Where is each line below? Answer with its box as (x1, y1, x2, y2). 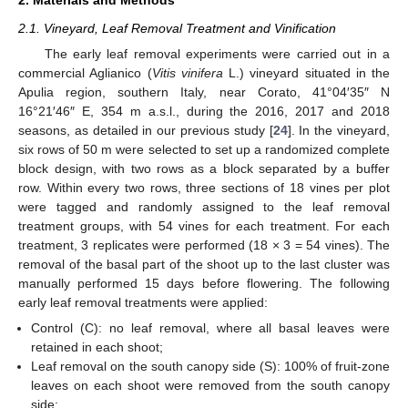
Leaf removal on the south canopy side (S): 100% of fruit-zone (31, 359, 390, 374)
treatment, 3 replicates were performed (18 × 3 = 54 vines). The (18, 238, 390, 252)
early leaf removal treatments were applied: (18, 295, 268, 310)
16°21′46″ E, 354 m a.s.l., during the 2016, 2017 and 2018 (18, 104, 390, 118)
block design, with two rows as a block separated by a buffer (18, 161, 390, 176)
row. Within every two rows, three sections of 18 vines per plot (18, 180, 390, 195)
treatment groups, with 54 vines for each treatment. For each (18, 219, 390, 233)
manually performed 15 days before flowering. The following (18, 276, 390, 291)
